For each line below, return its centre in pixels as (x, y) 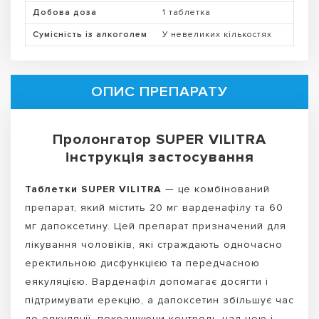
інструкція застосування (159, 157)
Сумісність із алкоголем (90, 34)
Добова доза (65, 12)
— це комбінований (218, 189)
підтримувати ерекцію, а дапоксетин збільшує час (159, 300)
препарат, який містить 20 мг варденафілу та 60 (154, 207)
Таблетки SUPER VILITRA (95, 189)
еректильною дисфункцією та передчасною (142, 263)
